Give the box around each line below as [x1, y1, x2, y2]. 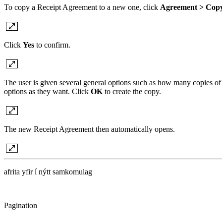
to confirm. [34, 40, 70, 49]
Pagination [4, 201, 37, 210]
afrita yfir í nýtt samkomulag [4, 167, 92, 176]
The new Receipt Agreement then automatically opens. [4, 124, 175, 133]
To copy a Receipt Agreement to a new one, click [4, 2, 160, 11]
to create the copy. [105, 87, 161, 96]
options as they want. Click [4, 87, 91, 96]
